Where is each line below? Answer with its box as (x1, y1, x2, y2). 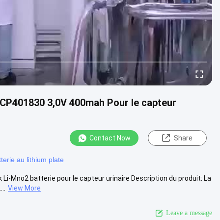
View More (8, 184, 41, 192)
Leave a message (166, 209, 212, 217)
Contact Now (89, 134, 131, 142)
